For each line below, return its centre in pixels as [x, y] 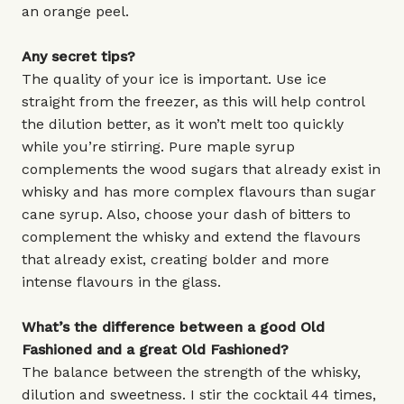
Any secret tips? [78, 56]
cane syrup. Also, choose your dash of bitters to [186, 214]
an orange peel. [78, 11]
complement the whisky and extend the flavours [191, 237]
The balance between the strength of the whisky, [191, 372]
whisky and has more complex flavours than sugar [199, 192]
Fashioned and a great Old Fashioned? [155, 349]
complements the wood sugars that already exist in [201, 169]
